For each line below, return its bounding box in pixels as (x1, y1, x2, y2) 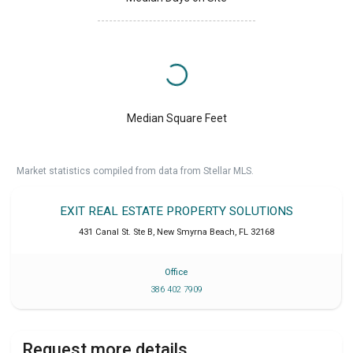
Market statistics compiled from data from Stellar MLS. (17, 165, 254, 176)
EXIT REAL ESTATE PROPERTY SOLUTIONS (60, 203, 293, 218)
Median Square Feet (126, 111, 227, 124)
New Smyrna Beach (157, 226, 235, 237)
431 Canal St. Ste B (79, 226, 153, 237)
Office (165, 266, 188, 277)
